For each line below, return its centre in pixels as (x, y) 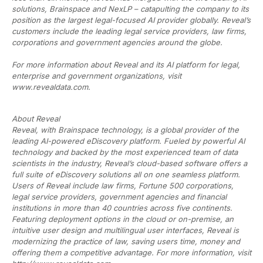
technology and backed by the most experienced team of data (125, 152)
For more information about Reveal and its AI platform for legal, (126, 64)
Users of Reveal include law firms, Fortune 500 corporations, (123, 185)
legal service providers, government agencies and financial (119, 196)
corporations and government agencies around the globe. (117, 42)
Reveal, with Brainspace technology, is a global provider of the (125, 129)
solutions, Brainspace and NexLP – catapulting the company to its (130, 9)
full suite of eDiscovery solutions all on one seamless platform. (126, 174)
